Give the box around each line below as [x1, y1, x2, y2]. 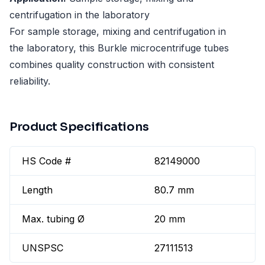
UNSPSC [22, 242, 63, 254]
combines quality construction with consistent [9, 59, 214, 71]
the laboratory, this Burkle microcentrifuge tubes [9, 42, 229, 54]
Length [22, 184, 53, 196]
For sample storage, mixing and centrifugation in [9, 25, 226, 38]
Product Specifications [9, 119, 149, 135]
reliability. [9, 75, 50, 88]
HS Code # [22, 155, 71, 167]
